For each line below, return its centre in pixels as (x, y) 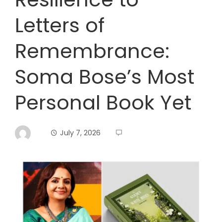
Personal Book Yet (103, 103)
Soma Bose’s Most (105, 77)
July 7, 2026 (80, 133)
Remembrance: (92, 51)
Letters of (60, 25)
